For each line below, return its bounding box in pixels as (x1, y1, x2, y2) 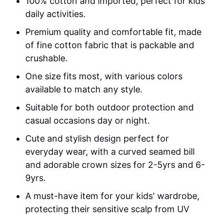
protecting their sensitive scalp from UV (25, 204, 190, 215)
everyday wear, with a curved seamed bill (25, 146, 195, 157)
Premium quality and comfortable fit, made (25, 27, 202, 37)
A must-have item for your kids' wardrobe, (25, 191, 200, 201)
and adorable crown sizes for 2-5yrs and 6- (25, 160, 205, 170)
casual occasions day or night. (25, 115, 150, 126)
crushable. (25, 53, 68, 64)
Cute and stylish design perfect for (25, 133, 169, 144)
